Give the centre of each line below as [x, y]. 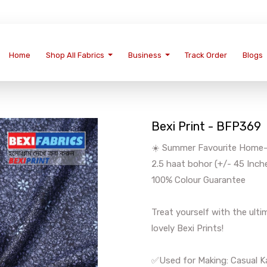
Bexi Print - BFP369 [206, 126]
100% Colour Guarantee [198, 180]
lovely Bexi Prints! [187, 228]
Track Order [206, 55]
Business [145, 55]
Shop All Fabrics [75, 55]
